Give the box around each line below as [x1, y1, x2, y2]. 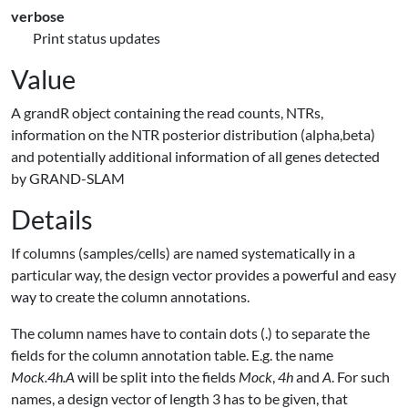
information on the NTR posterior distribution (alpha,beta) [11, 126, 375, 143]
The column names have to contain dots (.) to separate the [11, 324, 370, 342]
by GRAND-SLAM [11, 169, 125, 187]
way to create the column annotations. [11, 288, 250, 305]
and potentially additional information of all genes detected [11, 148, 380, 165]
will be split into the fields [75, 368, 239, 385]
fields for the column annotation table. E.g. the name [11, 346, 333, 363]
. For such [331, 368, 390, 385]
